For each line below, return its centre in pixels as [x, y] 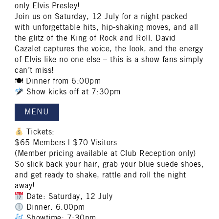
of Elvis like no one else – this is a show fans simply [109, 60]
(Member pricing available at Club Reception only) [105, 154]
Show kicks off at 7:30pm [72, 92]
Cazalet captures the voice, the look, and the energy [109, 49]
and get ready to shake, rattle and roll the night [100, 175]
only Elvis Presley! [47, 6]
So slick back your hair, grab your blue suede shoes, [109, 165]
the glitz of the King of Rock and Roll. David [95, 39]
